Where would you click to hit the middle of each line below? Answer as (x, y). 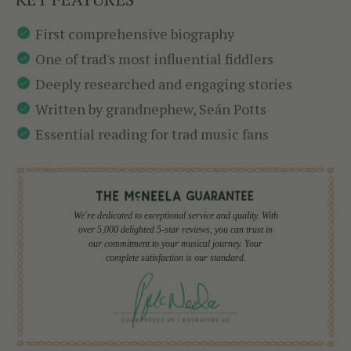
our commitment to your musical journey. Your (175, 243)
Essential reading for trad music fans (152, 134)
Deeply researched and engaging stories (164, 84)
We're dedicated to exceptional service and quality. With (175, 215)
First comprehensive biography (135, 34)
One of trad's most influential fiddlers (154, 59)
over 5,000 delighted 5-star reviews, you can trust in (175, 229)
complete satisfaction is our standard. (175, 257)
